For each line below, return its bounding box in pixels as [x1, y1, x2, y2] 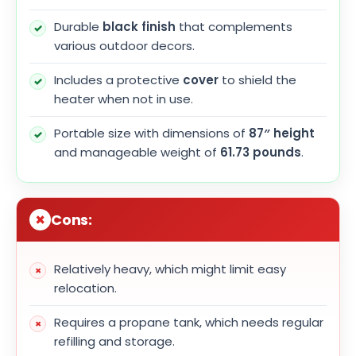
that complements [176, 18, 292, 36]
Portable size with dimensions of [54, 125, 249, 142]
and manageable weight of [54, 144, 220, 161]
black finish [103, 18, 176, 36]
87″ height [249, 125, 315, 142]
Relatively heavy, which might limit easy [54, 261, 286, 278]
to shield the [219, 72, 296, 89]
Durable [54, 18, 103, 36]
